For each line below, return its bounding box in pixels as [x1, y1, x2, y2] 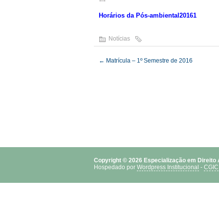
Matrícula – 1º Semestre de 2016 [105, 57, 193, 64]
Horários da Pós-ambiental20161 [99, 12, 197, 19]
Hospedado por [94, 164, 137, 171]
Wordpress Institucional [137, 164, 199, 171]
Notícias [109, 35, 130, 42]
